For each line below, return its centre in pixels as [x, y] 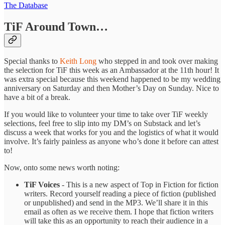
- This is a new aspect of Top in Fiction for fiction [139, 185]
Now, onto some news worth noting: [62, 168]
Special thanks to [32, 61]
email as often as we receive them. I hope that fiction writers [119, 212]
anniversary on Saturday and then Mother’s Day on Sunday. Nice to [111, 88]
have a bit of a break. [37, 97]
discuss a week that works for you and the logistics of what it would [111, 133]
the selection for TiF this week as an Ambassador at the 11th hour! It [111, 70]
